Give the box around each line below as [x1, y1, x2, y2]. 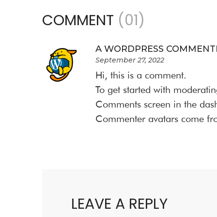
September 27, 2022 [95, 56, 164, 64]
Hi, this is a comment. [95, 69, 186, 81]
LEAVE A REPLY [71, 194, 168, 214]
